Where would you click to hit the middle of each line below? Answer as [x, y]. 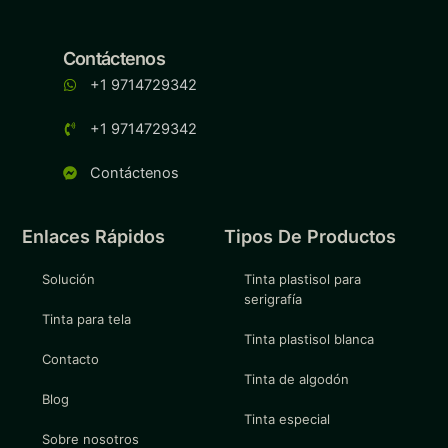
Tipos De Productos [310, 236]
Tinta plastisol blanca [309, 339]
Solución [69, 279]
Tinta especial [287, 419]
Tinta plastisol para [302, 279]
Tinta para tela [87, 319]
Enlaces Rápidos [94, 236]
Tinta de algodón [296, 379]
